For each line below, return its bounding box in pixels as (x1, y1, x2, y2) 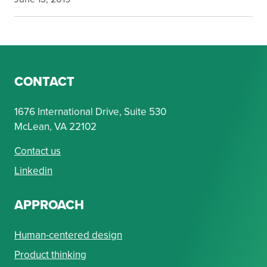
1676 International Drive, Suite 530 (14, 104, 166, 120)
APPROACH (14, 195, 84, 215)
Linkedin (14, 163, 52, 179)
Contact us (14, 144, 61, 159)
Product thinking (14, 247, 86, 263)
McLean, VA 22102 (14, 119, 97, 135)
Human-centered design (14, 228, 122, 243)
